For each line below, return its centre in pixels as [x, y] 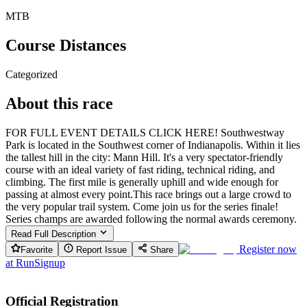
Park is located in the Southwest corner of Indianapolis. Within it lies [153, 145]
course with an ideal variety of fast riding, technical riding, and [140, 169]
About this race [59, 103]
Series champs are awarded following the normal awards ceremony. [151, 219]
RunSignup [40, 262]
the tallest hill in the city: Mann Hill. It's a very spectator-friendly [144, 157]
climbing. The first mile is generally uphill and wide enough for [142, 182]
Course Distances [66, 45]
